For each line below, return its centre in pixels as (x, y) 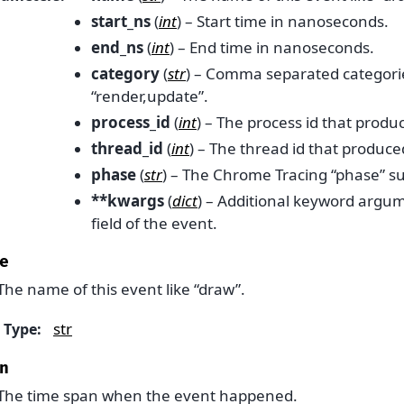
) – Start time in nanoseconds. (283, 22)
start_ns (121, 22)
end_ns (117, 48)
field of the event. (154, 224)
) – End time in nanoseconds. (272, 48)
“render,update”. (150, 96)
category (125, 74)
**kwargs (128, 201)
